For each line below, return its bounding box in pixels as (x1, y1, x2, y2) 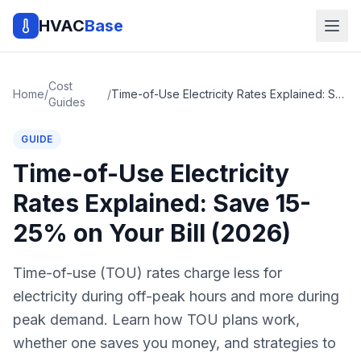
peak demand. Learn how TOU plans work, (13, 311, 300, 328)
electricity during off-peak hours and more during (13, 288, 339, 305)
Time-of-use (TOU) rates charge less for (13, 264, 282, 281)
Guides (48, 95, 85, 109)
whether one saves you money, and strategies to (13, 334, 336, 351)
